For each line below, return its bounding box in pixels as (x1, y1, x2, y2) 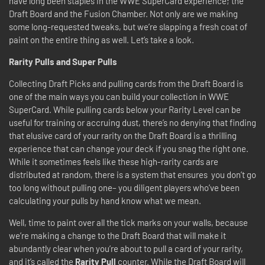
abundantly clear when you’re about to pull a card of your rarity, (9, 243, 243, 254)
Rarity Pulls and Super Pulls (9, 56, 117, 67)
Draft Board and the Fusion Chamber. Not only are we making (9, 8, 238, 19)
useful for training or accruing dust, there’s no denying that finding (9, 117, 256, 128)
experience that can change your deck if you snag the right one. (9, 143, 248, 154)
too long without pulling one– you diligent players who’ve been (9, 182, 240, 193)
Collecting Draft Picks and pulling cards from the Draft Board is (9, 78, 243, 89)
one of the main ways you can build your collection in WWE (9, 91, 229, 102)
